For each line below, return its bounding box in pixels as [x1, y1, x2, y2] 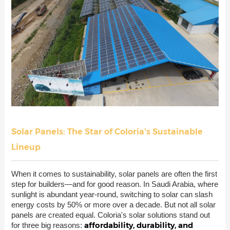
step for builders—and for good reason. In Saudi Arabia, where [11, 180, 218, 189]
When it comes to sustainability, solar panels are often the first [11, 169, 217, 179]
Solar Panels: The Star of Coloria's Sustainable [11, 127, 203, 137]
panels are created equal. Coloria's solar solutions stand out [11, 210, 210, 220]
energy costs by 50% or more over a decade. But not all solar [11, 200, 216, 209]
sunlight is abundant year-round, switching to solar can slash [11, 190, 213, 199]
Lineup [11, 142, 41, 152]
